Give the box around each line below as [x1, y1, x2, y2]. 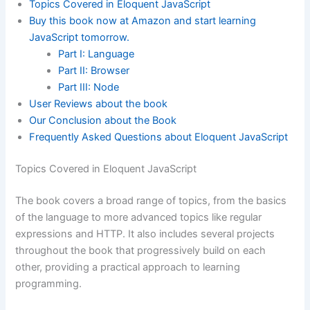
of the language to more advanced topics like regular [15, 210, 262, 224]
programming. [15, 277, 82, 290]
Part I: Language [58, 48, 135, 61]
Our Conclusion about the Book [29, 114, 177, 127]
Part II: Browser [58, 64, 130, 77]
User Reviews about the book [29, 98, 168, 111]
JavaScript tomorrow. [29, 31, 130, 44]
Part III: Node [58, 81, 120, 94]
